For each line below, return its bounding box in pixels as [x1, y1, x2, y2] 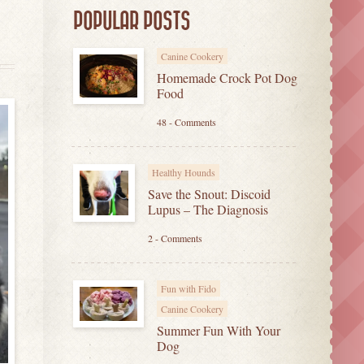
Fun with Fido [161, 281, 216, 295]
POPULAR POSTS [73, 10, 190, 32]
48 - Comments [157, 115, 216, 128]
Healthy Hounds [152, 165, 215, 179]
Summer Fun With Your [157, 321, 280, 339]
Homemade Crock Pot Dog [157, 68, 297, 86]
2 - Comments [148, 231, 202, 245]
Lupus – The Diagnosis [148, 200, 268, 218]
